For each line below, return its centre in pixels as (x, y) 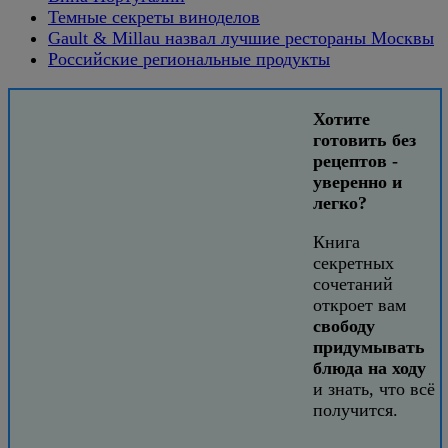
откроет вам (359, 304)
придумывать (369, 346)
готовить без (364, 139)
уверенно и (357, 181)
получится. (355, 409)
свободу (344, 325)
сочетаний (353, 283)
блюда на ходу (369, 367)
